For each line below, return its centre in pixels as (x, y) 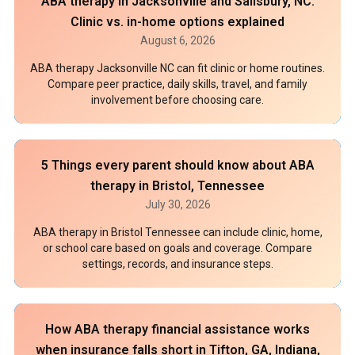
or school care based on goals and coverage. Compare (177, 248)
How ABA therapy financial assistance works (177, 329)
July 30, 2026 (177, 204)
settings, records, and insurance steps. (177, 264)
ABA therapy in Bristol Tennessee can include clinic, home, (177, 232)
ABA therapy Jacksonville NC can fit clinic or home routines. (177, 68)
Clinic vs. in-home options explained (177, 22)
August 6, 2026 (177, 40)
